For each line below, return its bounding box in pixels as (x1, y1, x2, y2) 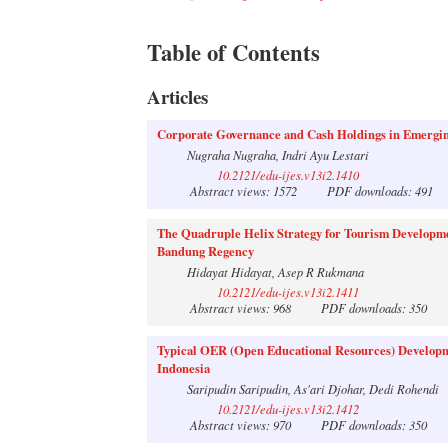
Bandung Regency (157, 241, 254, 260)
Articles (147, 83, 208, 111)
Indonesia (157, 358, 210, 377)
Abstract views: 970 (187, 416, 318, 433)
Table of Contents (147, 35, 320, 69)
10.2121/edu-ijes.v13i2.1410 (217, 166, 359, 183)
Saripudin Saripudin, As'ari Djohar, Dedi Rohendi (187, 380, 439, 397)
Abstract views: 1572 (187, 182, 324, 199)
